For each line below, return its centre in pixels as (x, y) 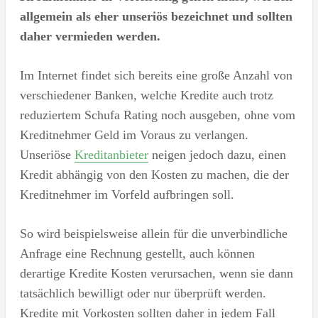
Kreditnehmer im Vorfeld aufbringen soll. (127, 194)
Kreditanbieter (111, 155)
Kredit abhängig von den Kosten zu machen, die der (154, 175)
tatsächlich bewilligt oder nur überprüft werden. (143, 293)
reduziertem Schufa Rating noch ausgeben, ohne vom (157, 115)
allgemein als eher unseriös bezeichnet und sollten (156, 16)
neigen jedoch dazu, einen (217, 155)
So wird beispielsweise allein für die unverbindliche (153, 234)
